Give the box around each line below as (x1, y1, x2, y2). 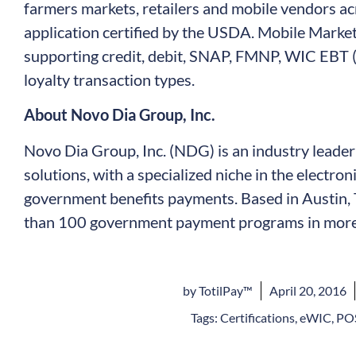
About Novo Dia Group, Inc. (24, 105, 215, 125)
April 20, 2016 (269, 282, 346, 298)
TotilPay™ (195, 282, 253, 298)
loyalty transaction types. (24, 69, 195, 89)
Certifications (219, 309, 295, 325)
